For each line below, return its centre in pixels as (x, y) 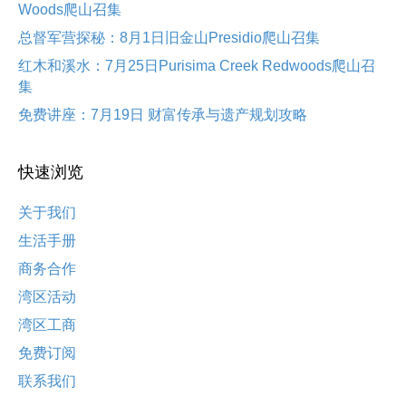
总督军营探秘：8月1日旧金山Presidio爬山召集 (169, 38)
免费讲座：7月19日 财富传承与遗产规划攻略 (163, 115)
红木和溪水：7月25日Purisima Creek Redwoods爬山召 (197, 66)
